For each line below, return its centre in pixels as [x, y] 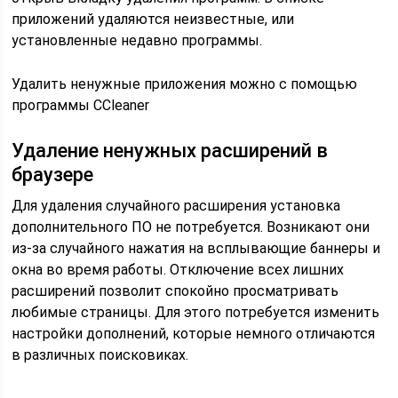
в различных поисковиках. [100, 355]
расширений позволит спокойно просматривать [175, 291]
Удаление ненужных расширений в [170, 151]
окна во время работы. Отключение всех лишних [178, 270]
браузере [53, 175]
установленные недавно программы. [137, 40]
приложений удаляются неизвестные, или [153, 19]
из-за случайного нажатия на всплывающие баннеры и [196, 248]
